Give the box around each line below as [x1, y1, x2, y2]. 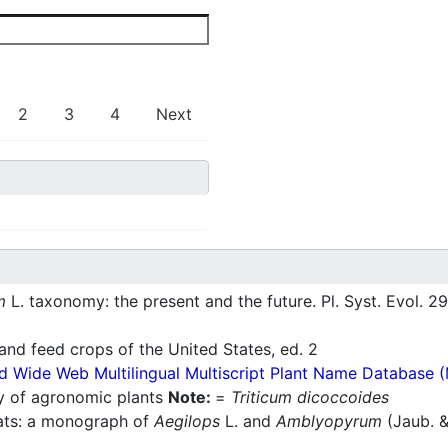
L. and [220, 411, 276, 432]
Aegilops [154, 411, 220, 432]
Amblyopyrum [276, 411, 382, 432]
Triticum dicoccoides [231, 387, 389, 408]
